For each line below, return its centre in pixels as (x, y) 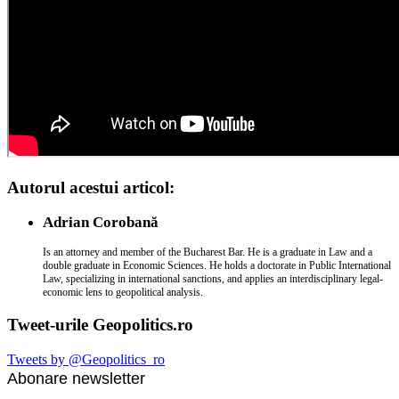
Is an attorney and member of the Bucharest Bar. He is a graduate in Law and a (208, 252)
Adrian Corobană (101, 222)
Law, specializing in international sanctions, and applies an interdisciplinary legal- (213, 278)
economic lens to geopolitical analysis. (123, 292)
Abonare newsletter (76, 379)
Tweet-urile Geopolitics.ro (100, 325)
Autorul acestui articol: (91, 187)
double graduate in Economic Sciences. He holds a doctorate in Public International (217, 265)
